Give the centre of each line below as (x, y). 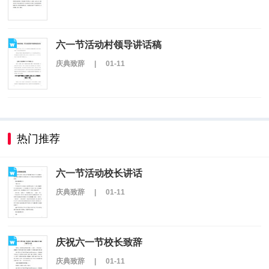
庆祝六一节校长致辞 (99, 242)
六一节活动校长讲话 (99, 173)
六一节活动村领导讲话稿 (109, 45)
